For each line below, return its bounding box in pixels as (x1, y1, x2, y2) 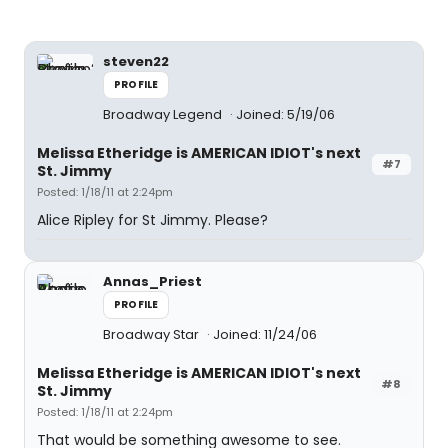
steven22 (103, 52, 169, 71)
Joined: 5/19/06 (236, 105, 335, 124)
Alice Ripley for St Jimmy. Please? (37, 210, 268, 230)
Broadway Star (103, 325, 202, 344)
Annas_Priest (103, 272, 202, 291)
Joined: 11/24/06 (213, 325, 317, 344)
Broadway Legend (103, 105, 225, 124)
